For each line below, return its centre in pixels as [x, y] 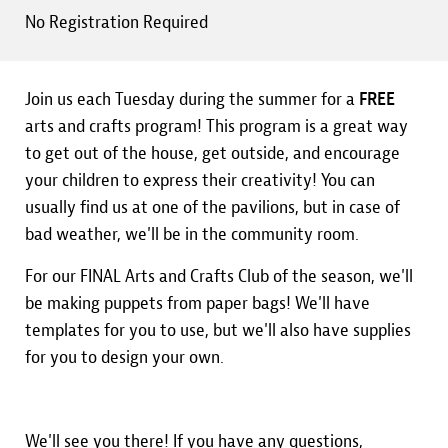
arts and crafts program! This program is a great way [216, 126]
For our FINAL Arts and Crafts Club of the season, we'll [219, 276]
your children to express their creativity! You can [200, 180]
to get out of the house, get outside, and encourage [212, 153]
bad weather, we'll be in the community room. [194, 234]
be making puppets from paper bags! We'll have [197, 303]
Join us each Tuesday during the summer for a [192, 99]
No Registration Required [116, 22]
